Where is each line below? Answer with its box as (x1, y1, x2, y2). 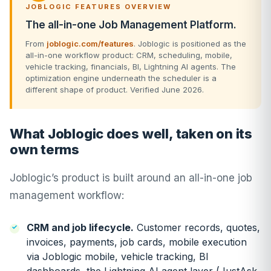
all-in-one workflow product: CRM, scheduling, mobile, (25, 50, 232, 60)
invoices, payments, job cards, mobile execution (27, 236, 247, 248)
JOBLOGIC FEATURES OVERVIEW (25, 2, 171, 11)
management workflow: (10, 189, 124, 201)
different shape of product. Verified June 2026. (25, 85, 204, 94)
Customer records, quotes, (134, 221, 260, 233)
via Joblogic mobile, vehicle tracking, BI (27, 250, 209, 263)
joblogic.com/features (47, 39, 134, 48)
